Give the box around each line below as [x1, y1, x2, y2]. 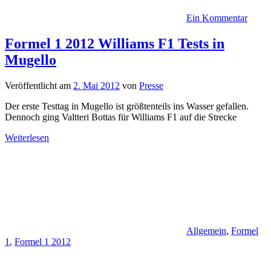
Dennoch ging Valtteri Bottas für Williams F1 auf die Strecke [5, 112, 237, 123]
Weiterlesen [5, 132, 49, 143]
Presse [139, 80, 163, 91]
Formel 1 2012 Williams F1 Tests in [5, 36, 224, 52]
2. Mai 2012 [73, 80, 120, 91]
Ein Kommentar [186, 13, 247, 24]
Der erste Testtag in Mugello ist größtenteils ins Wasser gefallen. [5, 101, 249, 112]
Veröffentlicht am [5, 80, 73, 91]
